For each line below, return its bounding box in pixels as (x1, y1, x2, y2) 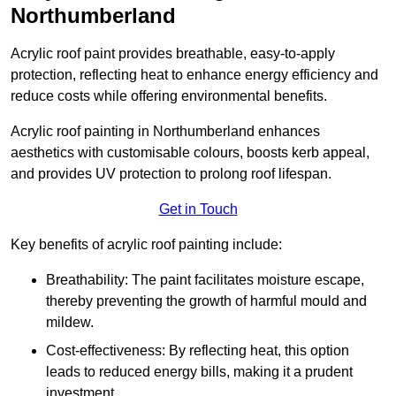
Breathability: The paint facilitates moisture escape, (46, 272, 364, 288)
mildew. (46, 315, 94, 331)
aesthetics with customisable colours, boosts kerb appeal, (11, 145, 369, 161)
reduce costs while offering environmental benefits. (11, 88, 327, 104)
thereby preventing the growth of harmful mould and (46, 293, 367, 309)
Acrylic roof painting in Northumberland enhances (11, 124, 320, 140)
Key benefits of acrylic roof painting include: (11, 237, 282, 253)
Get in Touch (158, 202, 238, 217)
